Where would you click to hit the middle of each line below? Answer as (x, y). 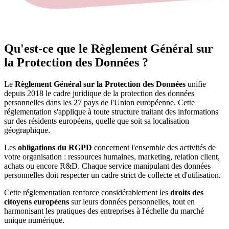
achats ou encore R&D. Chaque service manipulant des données (107, 166)
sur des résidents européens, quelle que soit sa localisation (97, 121)
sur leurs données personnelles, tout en (132, 202)
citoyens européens (37, 202)
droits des (187, 193)
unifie (196, 84)
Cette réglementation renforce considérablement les (87, 193)
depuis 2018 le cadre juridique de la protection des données (99, 94)
